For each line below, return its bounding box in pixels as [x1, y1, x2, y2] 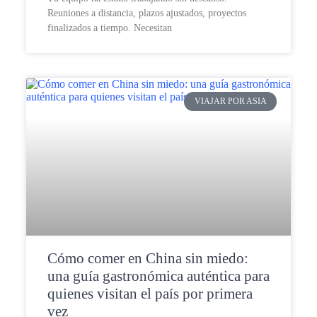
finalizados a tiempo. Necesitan [47, 23, 172, 34]
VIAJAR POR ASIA [194, 96, 267, 107]
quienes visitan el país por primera [47, 285, 253, 303]
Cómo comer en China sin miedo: [47, 250, 248, 267]
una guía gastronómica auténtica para [47, 267, 270, 285]
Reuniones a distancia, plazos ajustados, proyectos [47, 8, 246, 19]
